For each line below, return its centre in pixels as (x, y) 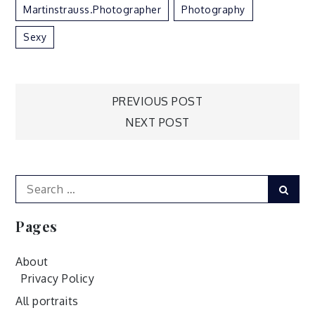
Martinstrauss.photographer (92, 9)
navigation (104, 147)
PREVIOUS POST (157, 101)
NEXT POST (157, 122)
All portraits (47, 301)
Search (33, 182)
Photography (213, 9)
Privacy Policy (58, 278)
